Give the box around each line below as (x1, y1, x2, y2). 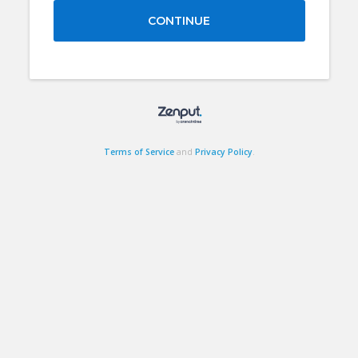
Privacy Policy (194, 146, 253, 157)
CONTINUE (148, 14, 210, 28)
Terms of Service (103, 146, 174, 157)
